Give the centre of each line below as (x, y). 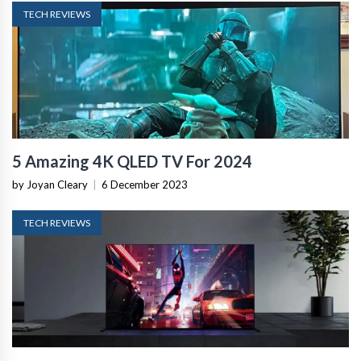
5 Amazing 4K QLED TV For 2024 (132, 161)
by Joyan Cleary (50, 184)
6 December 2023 (145, 184)
